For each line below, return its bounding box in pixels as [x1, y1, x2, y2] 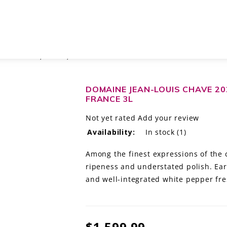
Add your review [138, 112, 200, 123]
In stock [145, 127, 175, 137]
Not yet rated [86, 112, 136, 123]
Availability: [87, 127, 135, 137]
